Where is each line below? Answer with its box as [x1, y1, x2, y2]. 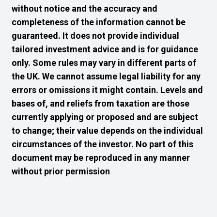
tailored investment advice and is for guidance [12, 44, 198, 54]
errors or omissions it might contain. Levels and [12, 85, 203, 95]
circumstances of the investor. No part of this [12, 139, 193, 149]
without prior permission [12, 166, 110, 176]
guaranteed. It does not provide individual [12, 31, 179, 41]
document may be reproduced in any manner [12, 153, 190, 163]
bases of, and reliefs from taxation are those [12, 98, 189, 108]
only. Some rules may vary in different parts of [12, 58, 196, 68]
